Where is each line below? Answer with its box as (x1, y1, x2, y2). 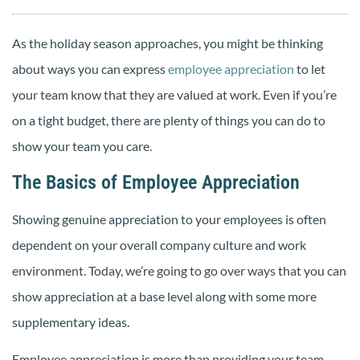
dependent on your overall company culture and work (12, 236, 306, 252)
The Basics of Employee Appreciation (12, 170, 300, 194)
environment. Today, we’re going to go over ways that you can (12, 262, 346, 278)
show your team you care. (12, 138, 152, 154)
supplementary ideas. (12, 313, 129, 329)
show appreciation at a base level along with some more (12, 288, 317, 304)
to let (294, 61, 325, 77)
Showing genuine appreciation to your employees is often (12, 211, 326, 227)
